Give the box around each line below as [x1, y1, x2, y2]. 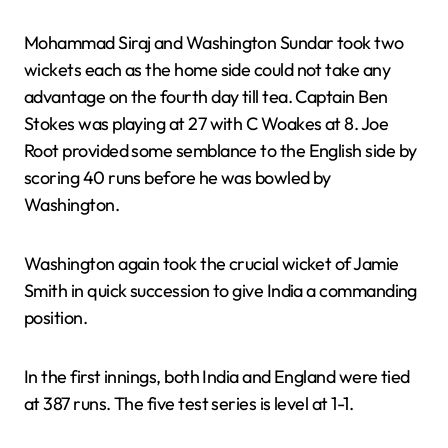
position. [24, 305, 88, 329]
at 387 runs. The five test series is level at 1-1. [24, 391, 354, 415]
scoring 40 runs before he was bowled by [24, 165, 331, 189]
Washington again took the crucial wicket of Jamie [24, 251, 399, 275]
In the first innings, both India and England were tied [24, 364, 410, 388]
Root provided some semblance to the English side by [24, 138, 417, 162]
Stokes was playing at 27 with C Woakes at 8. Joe [24, 111, 389, 135]
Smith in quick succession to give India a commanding [24, 278, 417, 302]
